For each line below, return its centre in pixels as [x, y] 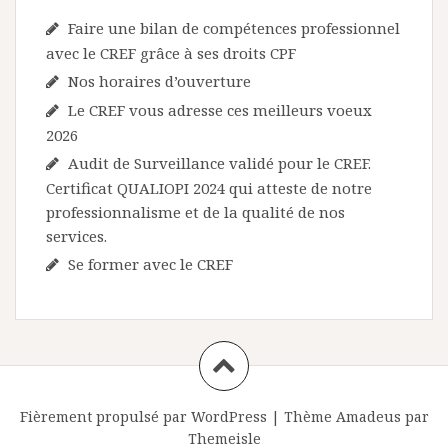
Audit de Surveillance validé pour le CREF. [219, 162]
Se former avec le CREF [150, 263]
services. [76, 235]
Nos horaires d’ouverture [159, 80]
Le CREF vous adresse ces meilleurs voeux [220, 109]
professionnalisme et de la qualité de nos [195, 211]
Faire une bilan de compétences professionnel [234, 27]
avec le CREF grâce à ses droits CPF [171, 52]
